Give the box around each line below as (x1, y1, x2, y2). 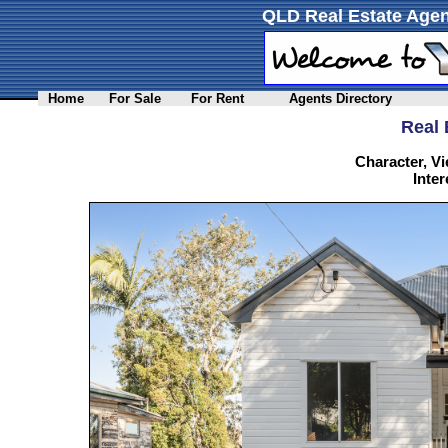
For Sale (109, 91, 161, 106)
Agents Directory (289, 91, 392, 106)
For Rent (191, 91, 244, 106)
